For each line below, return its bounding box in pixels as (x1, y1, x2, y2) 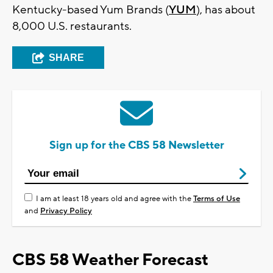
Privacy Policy (40, 206, 92, 216)
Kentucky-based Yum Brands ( (12, 2, 169, 18)
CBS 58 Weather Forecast (12, 249, 208, 271)
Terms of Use (193, 194, 240, 204)
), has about (196, 2, 255, 18)
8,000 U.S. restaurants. (12, 19, 132, 34)
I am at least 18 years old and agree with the (36, 194, 193, 204)
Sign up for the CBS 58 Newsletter (49, 138, 224, 153)
